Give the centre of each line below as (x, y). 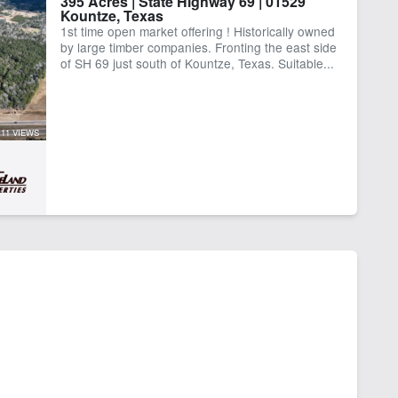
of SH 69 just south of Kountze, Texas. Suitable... (197, 63)
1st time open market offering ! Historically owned (197, 31)
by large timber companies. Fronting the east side (198, 47)
